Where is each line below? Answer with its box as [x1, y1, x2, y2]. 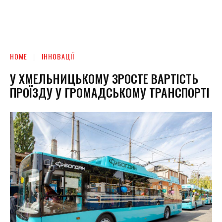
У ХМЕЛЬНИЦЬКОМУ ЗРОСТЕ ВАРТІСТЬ [10, 69, 198, 87]
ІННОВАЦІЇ [42, 51, 75, 61]
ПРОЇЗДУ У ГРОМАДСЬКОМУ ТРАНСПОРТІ [10, 83, 210, 101]
